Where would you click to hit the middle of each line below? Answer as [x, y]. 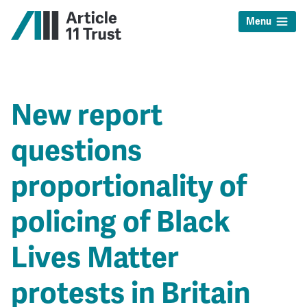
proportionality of [128, 186]
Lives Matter [95, 257]
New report [86, 114]
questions [76, 150]
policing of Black [120, 221]
